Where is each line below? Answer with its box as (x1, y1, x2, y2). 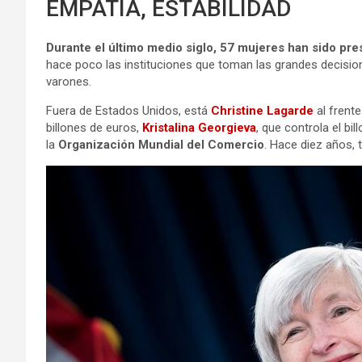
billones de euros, (46, 120, 142, 135)
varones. (46, 74, 91, 89)
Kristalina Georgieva (142, 120, 256, 135)
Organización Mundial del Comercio (58, 137, 264, 152)
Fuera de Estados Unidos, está (46, 103, 211, 118)
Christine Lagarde (211, 103, 314, 118)
